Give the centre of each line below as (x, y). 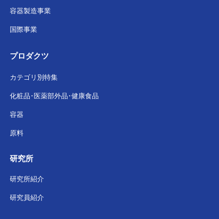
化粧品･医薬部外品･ (41, 95)
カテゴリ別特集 (34, 77)
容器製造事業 (30, 10)
